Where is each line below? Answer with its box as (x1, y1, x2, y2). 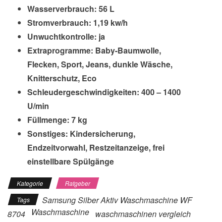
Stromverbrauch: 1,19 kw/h (27, 17, 128, 28)
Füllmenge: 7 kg (27, 114, 87, 125)
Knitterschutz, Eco (27, 72, 97, 84)
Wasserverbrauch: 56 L (27, 3, 114, 14)
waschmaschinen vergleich (95, 208, 191, 220)
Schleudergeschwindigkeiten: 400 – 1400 (27, 86, 181, 98)
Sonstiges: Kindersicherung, (27, 128, 135, 139)
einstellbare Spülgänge (27, 156, 114, 167)
